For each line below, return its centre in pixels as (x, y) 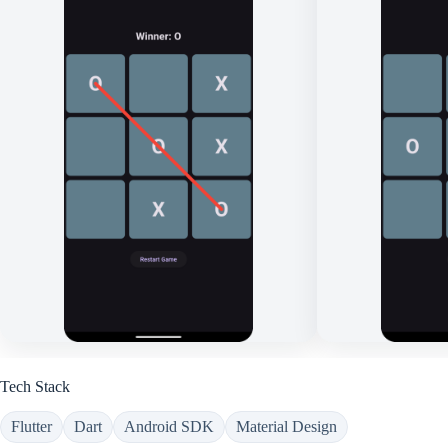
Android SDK (169, 426)
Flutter (31, 426)
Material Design (286, 426)
